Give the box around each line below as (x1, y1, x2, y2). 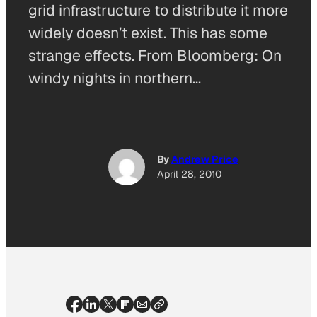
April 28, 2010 (156, 168, 221, 181)
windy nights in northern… (28, 69, 201, 88)
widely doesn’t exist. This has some (28, 23, 267, 42)
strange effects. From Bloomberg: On (28, 46, 282, 65)
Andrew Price (171, 153, 238, 166)
